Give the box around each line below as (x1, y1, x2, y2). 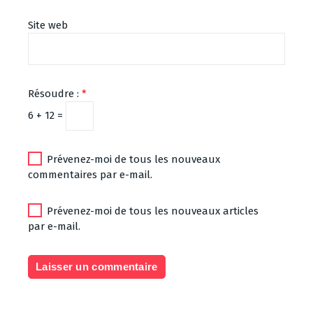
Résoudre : (28, 87, 82, 100)
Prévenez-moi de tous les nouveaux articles (47, 204, 259, 217)
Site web (28, 18, 68, 31)
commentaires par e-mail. (28, 168, 152, 181)
